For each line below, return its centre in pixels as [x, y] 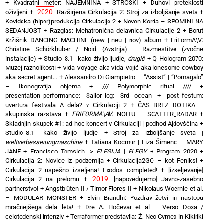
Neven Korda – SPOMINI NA [163, 21]
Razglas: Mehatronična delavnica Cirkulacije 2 [115, 30]
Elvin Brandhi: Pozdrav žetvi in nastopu [145, 197]
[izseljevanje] [186, 170]
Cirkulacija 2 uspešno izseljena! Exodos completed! [81, 170]
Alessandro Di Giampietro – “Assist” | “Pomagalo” [134, 77]
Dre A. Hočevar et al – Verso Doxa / [144, 207]
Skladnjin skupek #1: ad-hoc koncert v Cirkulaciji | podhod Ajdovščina [102, 123]
